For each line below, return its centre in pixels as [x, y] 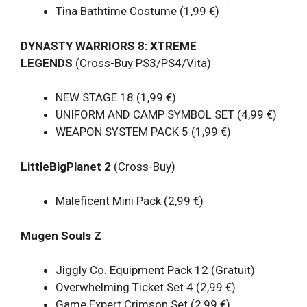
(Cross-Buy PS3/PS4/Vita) [142, 63]
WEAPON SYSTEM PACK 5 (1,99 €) [143, 132]
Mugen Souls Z [61, 235]
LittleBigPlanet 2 [66, 166]
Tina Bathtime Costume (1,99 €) [137, 11]
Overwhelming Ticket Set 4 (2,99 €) [146, 287]
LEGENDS [47, 63]
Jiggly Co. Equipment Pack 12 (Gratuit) [155, 270]
